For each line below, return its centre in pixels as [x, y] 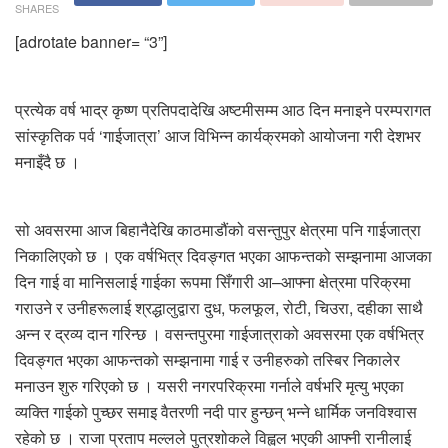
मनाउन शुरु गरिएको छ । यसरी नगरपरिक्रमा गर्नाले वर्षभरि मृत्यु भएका [209, 385]
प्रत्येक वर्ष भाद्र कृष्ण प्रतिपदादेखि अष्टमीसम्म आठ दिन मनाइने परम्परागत [223, 109]
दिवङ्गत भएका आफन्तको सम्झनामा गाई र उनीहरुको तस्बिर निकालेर [207, 359]
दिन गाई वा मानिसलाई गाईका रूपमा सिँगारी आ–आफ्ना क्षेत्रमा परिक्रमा [213, 281]
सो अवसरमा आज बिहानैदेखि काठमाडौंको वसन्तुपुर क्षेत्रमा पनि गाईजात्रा [218, 229]
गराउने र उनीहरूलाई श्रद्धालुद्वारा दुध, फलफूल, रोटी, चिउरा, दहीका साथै [219, 307]
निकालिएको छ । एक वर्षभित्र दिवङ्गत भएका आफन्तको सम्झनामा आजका [223, 255]
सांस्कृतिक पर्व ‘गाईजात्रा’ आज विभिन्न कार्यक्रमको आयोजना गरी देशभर [218, 135]
